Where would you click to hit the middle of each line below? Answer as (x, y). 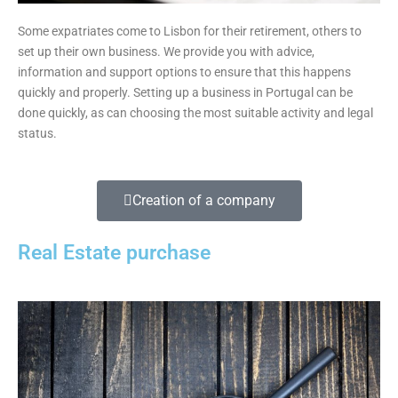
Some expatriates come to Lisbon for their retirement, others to (190, 32)
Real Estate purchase (114, 252)
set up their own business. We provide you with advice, (166, 52)
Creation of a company (203, 200)
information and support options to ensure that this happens (184, 72)
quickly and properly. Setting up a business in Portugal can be (185, 93)
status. (37, 134)
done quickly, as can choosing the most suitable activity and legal (195, 113)
